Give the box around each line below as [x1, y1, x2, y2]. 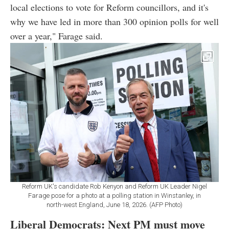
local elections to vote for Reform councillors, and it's [10, 1, 209, 14]
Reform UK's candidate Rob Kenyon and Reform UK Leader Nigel [22, 182, 207, 191]
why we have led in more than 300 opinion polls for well [10, 15, 219, 28]
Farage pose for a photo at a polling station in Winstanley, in [28, 192, 201, 200]
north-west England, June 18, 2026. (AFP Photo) [47, 201, 182, 209]
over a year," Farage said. [10, 30, 103, 42]
